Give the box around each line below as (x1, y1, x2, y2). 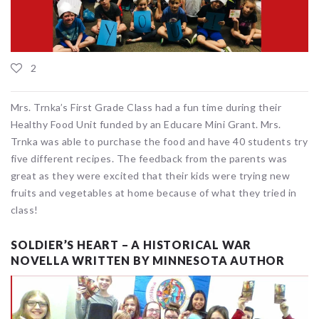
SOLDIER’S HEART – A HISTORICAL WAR (11, 238, 252, 252)
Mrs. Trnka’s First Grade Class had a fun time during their (11, 101, 282, 114)
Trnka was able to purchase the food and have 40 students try (11, 135, 308, 148)
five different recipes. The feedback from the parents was (11, 152, 288, 165)
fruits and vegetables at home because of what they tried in (11, 187, 297, 199)
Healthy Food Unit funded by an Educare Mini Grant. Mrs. (11, 118, 281, 131)
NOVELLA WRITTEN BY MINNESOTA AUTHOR (11, 253, 285, 268)
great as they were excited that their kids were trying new (11, 169, 291, 182)
